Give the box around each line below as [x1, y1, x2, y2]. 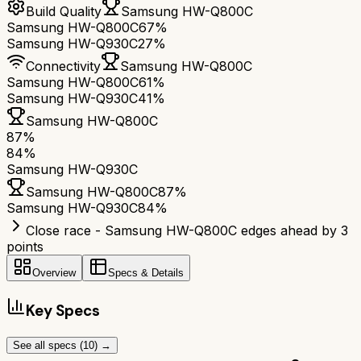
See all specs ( [13, 338, 83, 351]
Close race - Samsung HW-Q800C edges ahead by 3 [26, 222, 348, 239]
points [6, 239, 44, 255]
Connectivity [26, 58, 101, 75]
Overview [32, 267, 76, 280]
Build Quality [26, 3, 102, 20]
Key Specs [26, 301, 100, 322]
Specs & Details [108, 267, 184, 280]
